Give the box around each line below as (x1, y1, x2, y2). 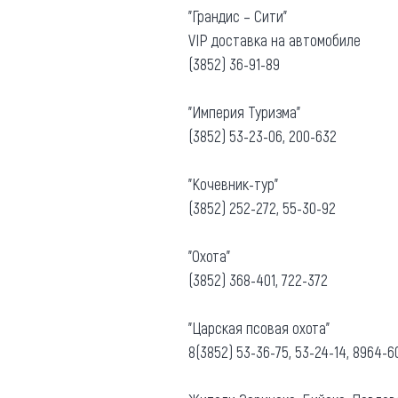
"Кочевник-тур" (188, 173, 278, 194)
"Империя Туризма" (188, 101, 300, 122)
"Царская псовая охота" (188, 317, 333, 338)
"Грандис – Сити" (188, 5, 287, 26)
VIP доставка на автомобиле (188, 29, 364, 50)
